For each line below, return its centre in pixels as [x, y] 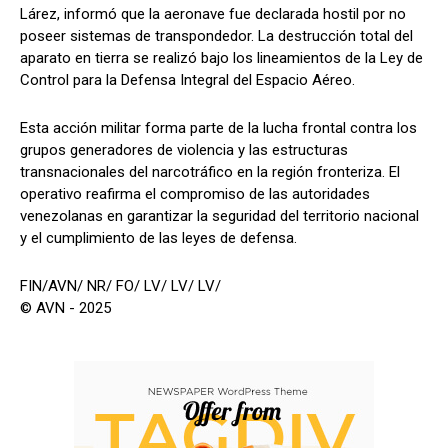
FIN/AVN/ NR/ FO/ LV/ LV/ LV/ [120, 286]
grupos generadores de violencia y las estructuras [184, 150]
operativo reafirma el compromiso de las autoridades [195, 194]
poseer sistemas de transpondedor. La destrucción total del [216, 36]
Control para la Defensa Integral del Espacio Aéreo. [187, 80]
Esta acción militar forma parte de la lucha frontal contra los [218, 128]
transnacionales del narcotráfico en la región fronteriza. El [210, 172]
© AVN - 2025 [65, 308]
